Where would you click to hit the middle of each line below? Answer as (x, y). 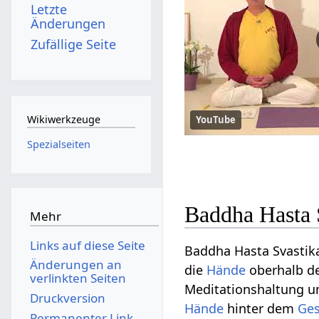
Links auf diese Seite (87, 245)
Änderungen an (75, 265)
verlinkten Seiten (78, 278)
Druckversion (67, 298)
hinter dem (261, 308)
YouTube (216, 120)
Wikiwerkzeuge (63, 120)
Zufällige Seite (74, 44)
